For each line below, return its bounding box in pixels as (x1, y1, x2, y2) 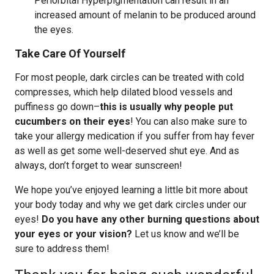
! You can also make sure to (130, 116, 247, 127)
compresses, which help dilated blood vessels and (15, 86, 232, 98)
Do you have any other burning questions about (42, 213, 259, 225)
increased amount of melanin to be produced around (34, 9, 256, 21)
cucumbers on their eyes (15, 116, 130, 127)
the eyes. (34, 24, 73, 35)
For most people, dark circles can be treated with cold (15, 72, 244, 83)
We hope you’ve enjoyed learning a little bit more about (15, 184, 248, 196)
